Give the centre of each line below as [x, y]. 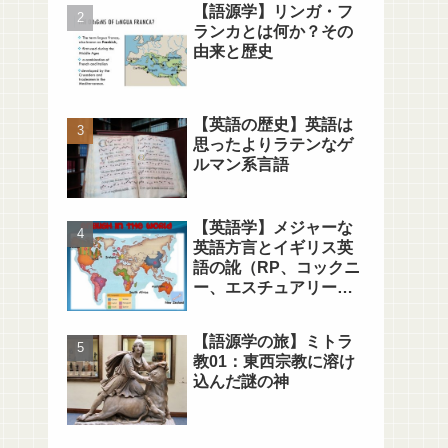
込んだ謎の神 [241, 381]
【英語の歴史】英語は [273, 124]
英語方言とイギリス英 [273, 248]
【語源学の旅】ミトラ [273, 341]
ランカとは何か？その [273, 31]
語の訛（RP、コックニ [276, 268]
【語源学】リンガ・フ [273, 11]
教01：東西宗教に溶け [274, 361]
